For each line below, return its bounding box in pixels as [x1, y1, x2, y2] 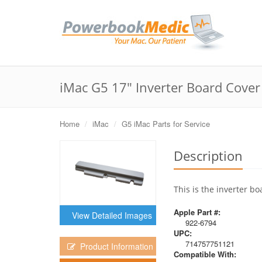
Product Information [75, 240, 153, 252]
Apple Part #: [174, 206, 220, 218]
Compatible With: [174, 249, 236, 260]
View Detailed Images [67, 209, 152, 221]
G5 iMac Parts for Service [122, 118, 210, 129]
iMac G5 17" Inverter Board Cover [60, 78, 260, 96]
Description [174, 147, 243, 164]
